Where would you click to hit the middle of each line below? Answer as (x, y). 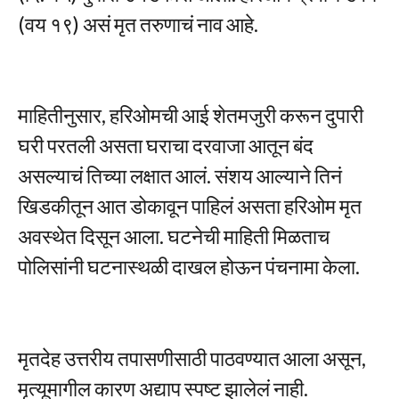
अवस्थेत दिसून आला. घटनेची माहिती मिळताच (174, 236)
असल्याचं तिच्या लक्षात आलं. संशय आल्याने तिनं (180, 176)
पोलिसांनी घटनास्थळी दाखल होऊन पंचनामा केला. (189, 267)
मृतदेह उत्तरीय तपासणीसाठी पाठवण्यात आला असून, (192, 358)
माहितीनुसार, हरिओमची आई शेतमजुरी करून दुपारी (191, 115)
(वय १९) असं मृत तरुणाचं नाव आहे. (138, 24)
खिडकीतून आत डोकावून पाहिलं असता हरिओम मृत (190, 206)
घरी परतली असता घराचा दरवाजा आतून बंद (166, 146)
